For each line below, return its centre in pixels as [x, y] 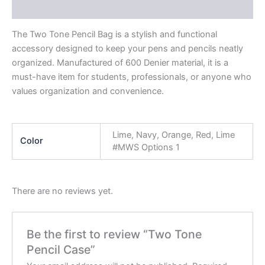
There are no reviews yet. [62, 191]
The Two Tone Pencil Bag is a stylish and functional [114, 35]
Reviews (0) [37, 7]
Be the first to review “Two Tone [114, 234]
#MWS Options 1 [146, 147]
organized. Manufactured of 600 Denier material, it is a [120, 63]
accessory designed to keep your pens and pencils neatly [127, 49]
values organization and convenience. [88, 91]
